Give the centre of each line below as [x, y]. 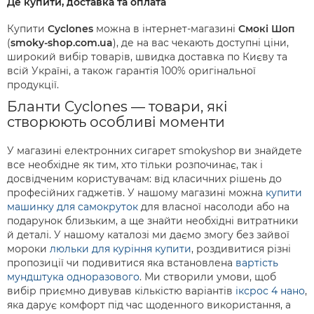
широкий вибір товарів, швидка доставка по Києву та [147, 57]
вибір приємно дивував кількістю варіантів [121, 291]
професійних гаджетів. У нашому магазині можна [136, 193]
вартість [257, 263]
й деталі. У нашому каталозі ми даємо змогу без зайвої [148, 235]
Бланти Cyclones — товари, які [117, 107]
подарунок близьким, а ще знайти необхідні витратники [153, 221]
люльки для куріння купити [121, 249]
